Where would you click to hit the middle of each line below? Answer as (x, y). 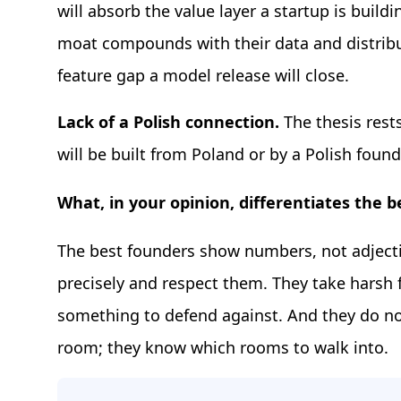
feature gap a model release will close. (203, 76)
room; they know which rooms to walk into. (223, 348)
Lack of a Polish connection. (171, 122)
